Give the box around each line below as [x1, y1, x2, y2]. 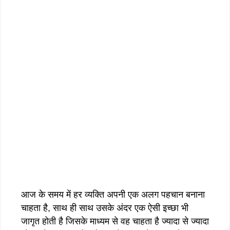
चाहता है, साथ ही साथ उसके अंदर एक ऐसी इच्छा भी [21, 202, 188, 213]
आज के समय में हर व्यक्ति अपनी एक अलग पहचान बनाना [21, 189, 205, 200]
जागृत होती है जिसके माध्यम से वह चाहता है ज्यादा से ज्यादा [21, 216, 209, 226]
